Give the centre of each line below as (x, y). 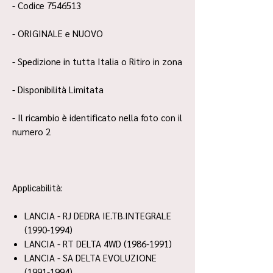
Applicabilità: (37, 187)
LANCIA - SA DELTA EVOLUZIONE (90, 257)
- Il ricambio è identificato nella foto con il (97, 117)
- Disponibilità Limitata (58, 89)
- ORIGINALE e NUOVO (58, 33)
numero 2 (33, 131)
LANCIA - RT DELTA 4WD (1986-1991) (98, 243)
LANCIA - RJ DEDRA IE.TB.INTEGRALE (98, 215)
